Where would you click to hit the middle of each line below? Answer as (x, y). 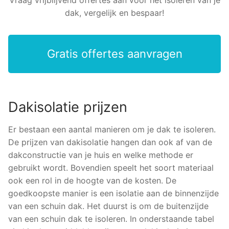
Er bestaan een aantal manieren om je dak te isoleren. (112, 129)
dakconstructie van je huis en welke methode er (101, 155)
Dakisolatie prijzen (68, 107)
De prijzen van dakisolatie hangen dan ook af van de (110, 142)
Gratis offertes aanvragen (114, 53)
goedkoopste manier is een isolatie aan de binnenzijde (113, 193)
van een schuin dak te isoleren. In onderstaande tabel (111, 219)
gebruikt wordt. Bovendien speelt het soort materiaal (111, 167)
